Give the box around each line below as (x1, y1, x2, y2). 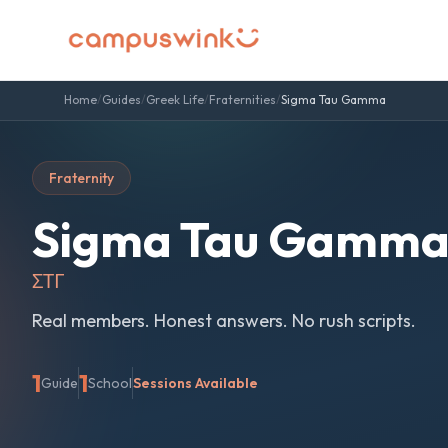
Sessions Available (133, 374, 258, 392)
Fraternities (209, 92, 276, 107)
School (88, 374, 132, 392)
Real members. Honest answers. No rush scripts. (32, 309, 416, 332)
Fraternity (49, 169, 114, 187)
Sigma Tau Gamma (281, 92, 386, 107)
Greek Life (146, 92, 204, 107)
